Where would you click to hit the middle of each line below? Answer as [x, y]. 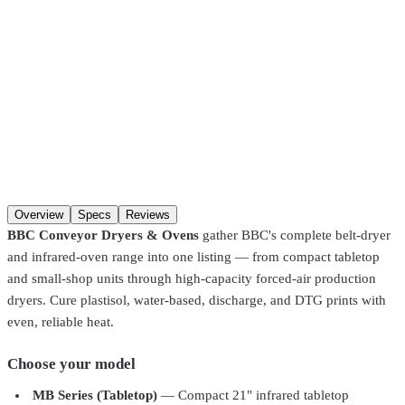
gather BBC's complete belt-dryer [295, 235]
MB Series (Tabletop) [95, 395]
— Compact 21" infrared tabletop [253, 395]
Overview [39, 214]
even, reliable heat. [61, 321]
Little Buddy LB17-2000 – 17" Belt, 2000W [171, 78]
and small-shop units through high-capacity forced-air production [192, 278]
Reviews [148, 214]
